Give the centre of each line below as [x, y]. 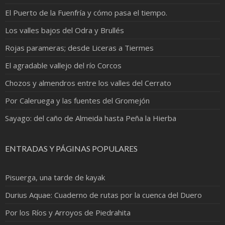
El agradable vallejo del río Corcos [63, 65]
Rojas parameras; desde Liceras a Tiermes [79, 47]
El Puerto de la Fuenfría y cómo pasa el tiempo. [86, 12]
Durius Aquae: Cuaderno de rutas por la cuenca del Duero [103, 195]
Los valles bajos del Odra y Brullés [65, 30]
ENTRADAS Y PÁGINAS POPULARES [71, 148]
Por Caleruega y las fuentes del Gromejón [77, 100]
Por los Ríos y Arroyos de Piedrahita [68, 212]
